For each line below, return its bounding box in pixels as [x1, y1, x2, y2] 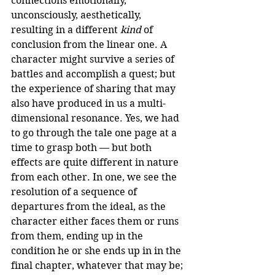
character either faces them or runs [11, 215, 181, 228]
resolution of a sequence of [11, 186, 139, 198]
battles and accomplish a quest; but [11, 68, 178, 80]
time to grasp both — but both [11, 142, 154, 154]
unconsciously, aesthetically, [11, 9, 144, 21]
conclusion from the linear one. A [11, 39, 169, 51]
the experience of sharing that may [11, 83, 178, 95]
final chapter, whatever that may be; [11, 260, 185, 272]
